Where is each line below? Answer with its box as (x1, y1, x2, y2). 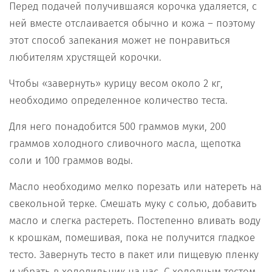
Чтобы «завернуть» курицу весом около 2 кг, (9, 77, 223, 90)
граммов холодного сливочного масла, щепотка (9, 137, 241, 151)
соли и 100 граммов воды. (9, 154, 133, 168)
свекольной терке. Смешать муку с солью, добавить (9, 197, 257, 211)
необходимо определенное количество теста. (9, 94, 228, 107)
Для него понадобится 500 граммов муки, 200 (9, 120, 226, 134)
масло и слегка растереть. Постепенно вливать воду (9, 214, 260, 228)
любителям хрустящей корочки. (9, 51, 161, 64)
